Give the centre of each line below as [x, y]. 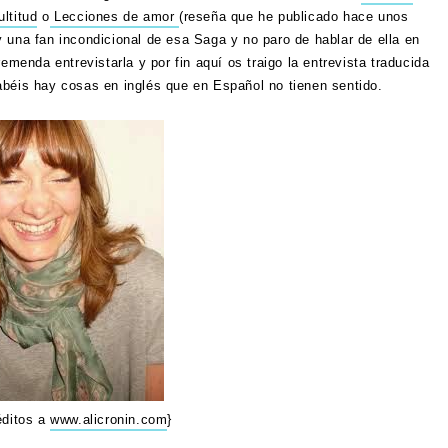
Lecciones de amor [114, 16]
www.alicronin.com [109, 419]
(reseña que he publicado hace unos [294, 16]
